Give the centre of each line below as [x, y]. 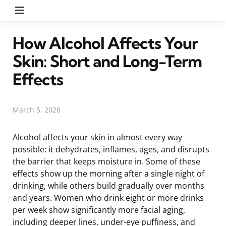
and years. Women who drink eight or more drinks [108, 197]
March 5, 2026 [37, 109]
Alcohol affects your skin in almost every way [97, 137]
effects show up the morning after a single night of [108, 173]
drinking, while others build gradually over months [108, 185]
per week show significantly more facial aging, [99, 210]
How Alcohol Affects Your [105, 43]
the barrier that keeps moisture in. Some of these [106, 161]
